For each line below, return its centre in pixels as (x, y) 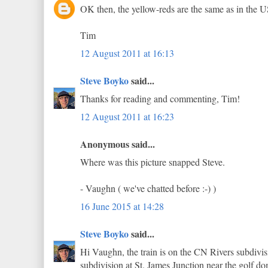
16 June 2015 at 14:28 (122, 206)
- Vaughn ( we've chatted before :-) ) (148, 188)
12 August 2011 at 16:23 (127, 116)
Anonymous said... (118, 144)
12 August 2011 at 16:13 (127, 53)
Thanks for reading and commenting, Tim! (160, 98)
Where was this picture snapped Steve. (153, 162)
